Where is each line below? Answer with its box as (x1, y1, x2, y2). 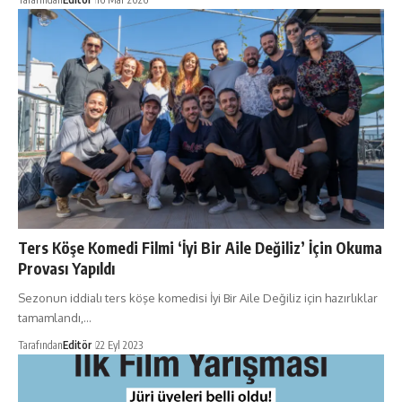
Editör (63, 338, 92, 353)
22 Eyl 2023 (96, 338, 143, 353)
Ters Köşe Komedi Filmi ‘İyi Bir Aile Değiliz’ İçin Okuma (18, 238, 382, 258)
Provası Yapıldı (18, 258, 115, 279)
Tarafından (18, 338, 63, 353)
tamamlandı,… (18, 310, 92, 326)
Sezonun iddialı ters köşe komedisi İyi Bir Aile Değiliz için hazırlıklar (18, 291, 378, 306)
